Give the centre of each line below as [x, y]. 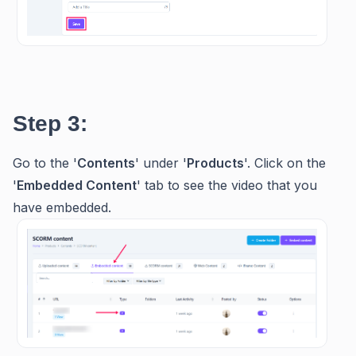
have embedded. [62, 208]
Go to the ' [45, 163]
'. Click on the [285, 163]
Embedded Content [77, 186]
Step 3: [50, 124]
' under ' [161, 163]
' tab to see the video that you [227, 186]
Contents [106, 163]
